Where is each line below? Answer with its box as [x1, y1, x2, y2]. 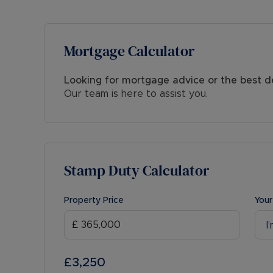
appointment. [44, 6, 106, 16]
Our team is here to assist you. [64, 89, 208, 99]
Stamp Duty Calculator [64, 160, 209, 180]
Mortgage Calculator [64, 41, 194, 61]
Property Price [64, 196, 124, 205]
